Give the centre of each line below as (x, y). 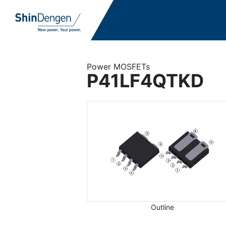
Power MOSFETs (118, 67)
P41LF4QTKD (145, 81)
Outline (162, 207)
